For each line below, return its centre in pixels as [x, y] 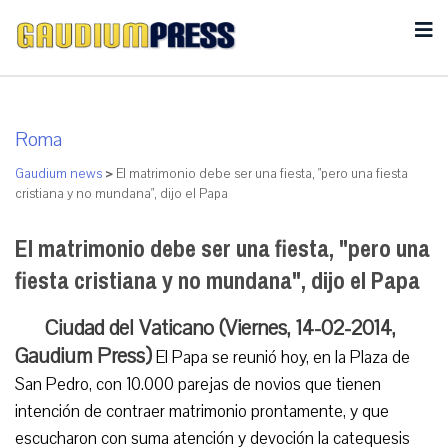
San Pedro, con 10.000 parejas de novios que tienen [198, 384]
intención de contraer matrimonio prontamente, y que [202, 411]
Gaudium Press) [83, 356]
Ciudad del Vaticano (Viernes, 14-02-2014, [220, 328]
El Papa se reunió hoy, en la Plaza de [281, 357]
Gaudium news [58, 174]
